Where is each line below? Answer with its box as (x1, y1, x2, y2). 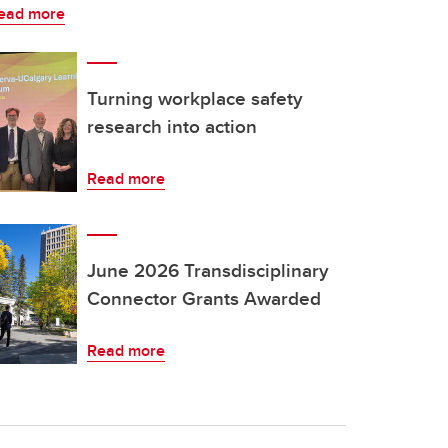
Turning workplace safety (87, 84, 303, 112)
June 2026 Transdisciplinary (87, 256, 329, 284)
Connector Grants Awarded (87, 284, 321, 312)
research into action (87, 112, 257, 140)
